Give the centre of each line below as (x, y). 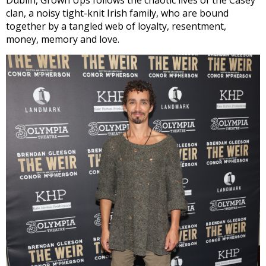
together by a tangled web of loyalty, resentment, (116, 26)
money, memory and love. (63, 39)
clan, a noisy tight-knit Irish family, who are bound (117, 13)
